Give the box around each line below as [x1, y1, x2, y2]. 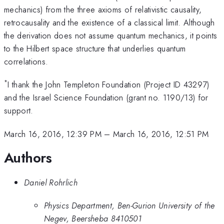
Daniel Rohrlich [24, 176, 77, 188]
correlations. [4, 55, 48, 67]
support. [4, 104, 33, 117]
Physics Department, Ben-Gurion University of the [44, 199, 215, 212]
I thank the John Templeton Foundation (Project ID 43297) [7, 78, 209, 91]
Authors [4, 147, 52, 168]
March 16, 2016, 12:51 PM [112, 127, 209, 140]
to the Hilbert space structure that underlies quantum [4, 42, 186, 54]
